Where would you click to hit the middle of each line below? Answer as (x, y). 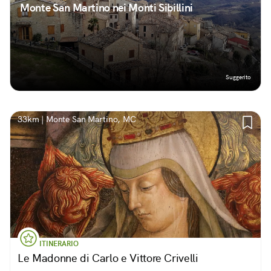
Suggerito (238, 77)
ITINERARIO (59, 244)
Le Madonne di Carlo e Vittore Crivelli (108, 258)
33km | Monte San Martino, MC (77, 119)
